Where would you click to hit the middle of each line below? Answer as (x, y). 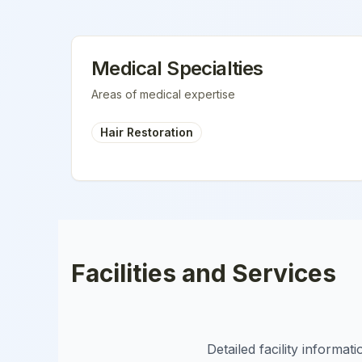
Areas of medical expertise (163, 94)
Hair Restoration (147, 132)
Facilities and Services (204, 273)
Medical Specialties (177, 68)
